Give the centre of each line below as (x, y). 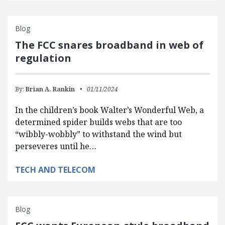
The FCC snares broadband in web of (109, 45)
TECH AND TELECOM (55, 170)
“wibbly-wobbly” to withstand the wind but (98, 134)
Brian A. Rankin (50, 89)
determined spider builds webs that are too (98, 122)
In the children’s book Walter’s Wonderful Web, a (109, 110)
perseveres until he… (56, 146)
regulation (43, 58)
